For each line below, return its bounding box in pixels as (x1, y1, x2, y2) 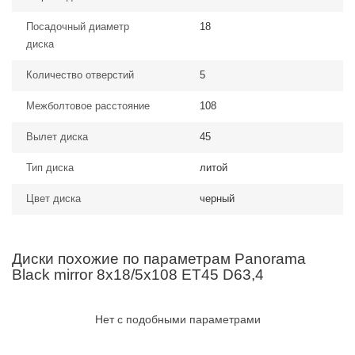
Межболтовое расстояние (26, 100, 150, 112)
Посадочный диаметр (26, 21, 129, 32)
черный (200, 193, 235, 204)
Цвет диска (26, 193, 81, 204)
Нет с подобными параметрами (94, 313, 261, 326)
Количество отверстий (26, 69, 134, 81)
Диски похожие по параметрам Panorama (12, 250, 306, 267)
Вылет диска (26, 131, 88, 143)
